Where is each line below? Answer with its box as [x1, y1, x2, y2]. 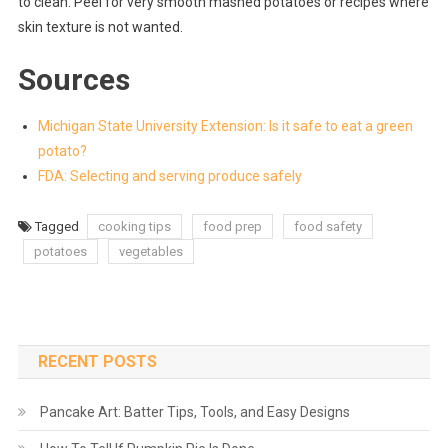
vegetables [118, 243, 183, 259]
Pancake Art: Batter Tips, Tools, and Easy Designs [39, 403, 350, 420]
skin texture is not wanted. [17, 18, 183, 35]
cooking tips [97, 218, 171, 234]
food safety [293, 218, 362, 234]
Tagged [34, 218, 82, 234]
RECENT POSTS [37, 351, 157, 371]
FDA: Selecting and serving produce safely [37, 167, 302, 184]
